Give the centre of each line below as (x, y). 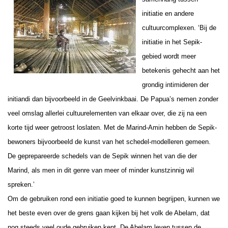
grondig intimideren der (175, 84)
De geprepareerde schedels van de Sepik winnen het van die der (102, 156)
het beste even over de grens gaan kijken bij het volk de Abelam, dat (109, 213)
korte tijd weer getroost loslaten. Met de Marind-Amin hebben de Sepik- (112, 127)
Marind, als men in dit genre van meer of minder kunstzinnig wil (101, 170)
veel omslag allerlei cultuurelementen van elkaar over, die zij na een (107, 113)
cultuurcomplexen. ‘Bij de (179, 27)
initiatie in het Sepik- (172, 42)
